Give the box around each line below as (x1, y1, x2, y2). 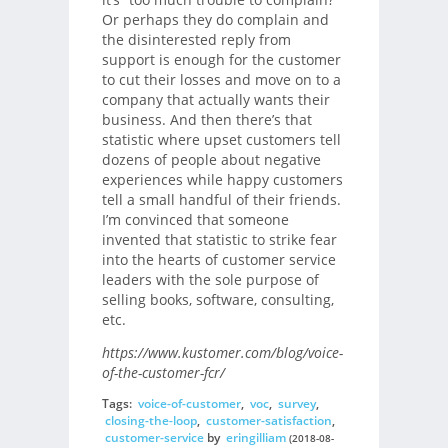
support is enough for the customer (101, 49, 341, 69)
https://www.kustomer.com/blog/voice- (101, 342, 343, 362)
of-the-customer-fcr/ (101, 362, 225, 382)
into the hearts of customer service (101, 249, 336, 269)
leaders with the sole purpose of (101, 269, 319, 289)
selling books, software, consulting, (101, 289, 334, 309)
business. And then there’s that (101, 109, 312, 129)
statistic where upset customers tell (101, 129, 341, 149)
